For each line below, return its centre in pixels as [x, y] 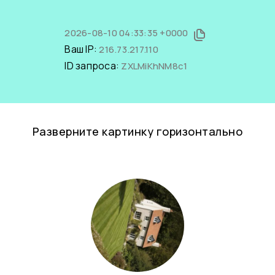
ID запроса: [93, 66]
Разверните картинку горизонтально [137, 131]
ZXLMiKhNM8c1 [154, 66]
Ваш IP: [82, 49]
